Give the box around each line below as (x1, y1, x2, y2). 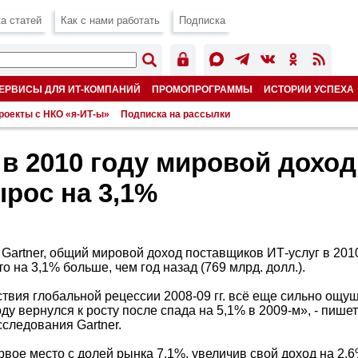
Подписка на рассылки (121, 109, 230, 120)
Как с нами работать (61, 14, 160, 26)
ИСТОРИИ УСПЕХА (264, 84, 354, 94)
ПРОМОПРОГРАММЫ (152, 84, 253, 94)
